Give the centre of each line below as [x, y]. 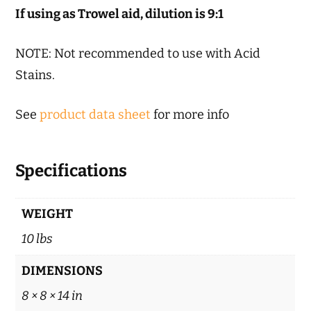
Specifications [72, 170]
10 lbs [37, 238]
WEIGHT [48, 213]
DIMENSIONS [62, 270]
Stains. [35, 75]
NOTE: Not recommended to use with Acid [138, 53]
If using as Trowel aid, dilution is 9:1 [120, 14]
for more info [190, 114]
